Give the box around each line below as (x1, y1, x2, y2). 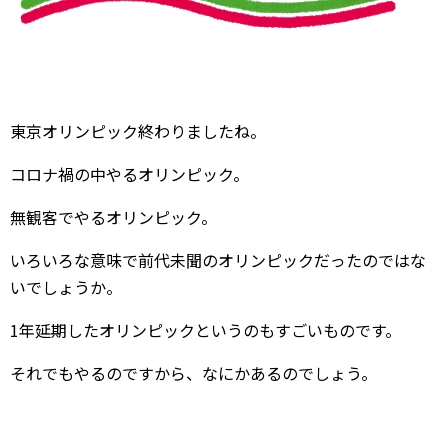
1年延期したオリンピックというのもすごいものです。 (10, 318, 401, 342)
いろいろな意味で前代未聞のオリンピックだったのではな (10, 248, 426, 272)
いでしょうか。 (10, 275, 122, 299)
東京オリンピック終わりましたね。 (10, 119, 266, 143)
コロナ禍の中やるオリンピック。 (10, 162, 249, 186)
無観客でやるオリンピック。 (10, 205, 217, 229)
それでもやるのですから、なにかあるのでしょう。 (10, 361, 377, 385)
